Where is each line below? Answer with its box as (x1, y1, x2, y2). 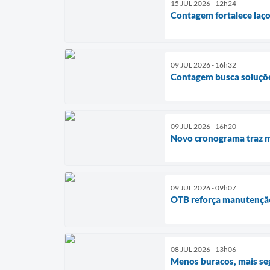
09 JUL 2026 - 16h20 (171, 121, 236, 131)
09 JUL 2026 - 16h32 (171, 60, 236, 69)
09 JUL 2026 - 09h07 (171, 183, 236, 192)
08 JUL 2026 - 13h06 (171, 244, 236, 254)
